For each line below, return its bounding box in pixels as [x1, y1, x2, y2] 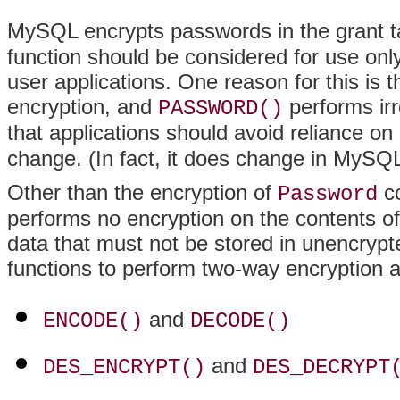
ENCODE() [43, 309, 143, 334]
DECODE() [190, 309, 290, 334]
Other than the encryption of [7, 180, 278, 205]
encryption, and [7, 95, 158, 120]
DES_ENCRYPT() [43, 355, 205, 380]
